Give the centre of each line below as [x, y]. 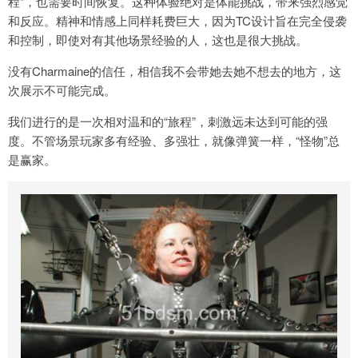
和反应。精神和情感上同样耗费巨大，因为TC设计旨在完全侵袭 [177, 20]
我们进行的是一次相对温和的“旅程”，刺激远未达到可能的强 [168, 121]
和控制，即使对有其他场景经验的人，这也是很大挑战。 [158, 39]
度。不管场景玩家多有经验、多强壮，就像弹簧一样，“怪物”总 [174, 140]
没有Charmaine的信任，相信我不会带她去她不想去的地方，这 [175, 70]
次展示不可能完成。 [62, 89]
